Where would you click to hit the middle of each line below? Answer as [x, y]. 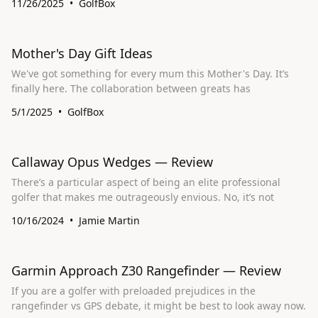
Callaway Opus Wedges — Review [112, 162]
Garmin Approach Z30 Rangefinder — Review [146, 270]
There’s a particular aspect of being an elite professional [146, 182]
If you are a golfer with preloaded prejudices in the [133, 291]
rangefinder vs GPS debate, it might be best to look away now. [159, 306]
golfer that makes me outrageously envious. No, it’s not [143, 197]
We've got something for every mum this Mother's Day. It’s [143, 73]
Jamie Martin [109, 220]
